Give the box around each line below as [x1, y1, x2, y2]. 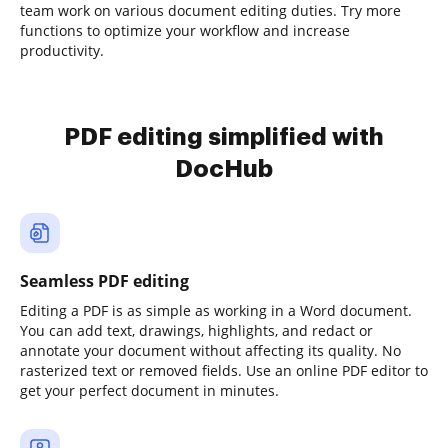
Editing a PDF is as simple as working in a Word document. [20, 301, 412, 320]
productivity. [20, 41, 104, 60]
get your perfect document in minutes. [20, 381, 279, 400]
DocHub [175, 157, 273, 181]
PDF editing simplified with [64, 125, 384, 149]
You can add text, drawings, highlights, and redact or [20, 321, 373, 340]
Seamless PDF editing [20, 270, 189, 292]
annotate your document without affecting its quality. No [20, 341, 401, 360]
